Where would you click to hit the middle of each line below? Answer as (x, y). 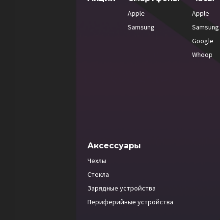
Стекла (98, 174)
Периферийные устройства (130, 202)
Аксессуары (114, 146)
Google (203, 41)
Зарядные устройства (122, 188)
